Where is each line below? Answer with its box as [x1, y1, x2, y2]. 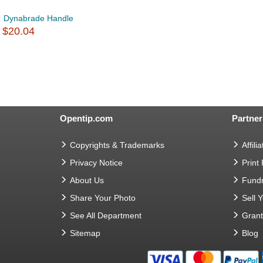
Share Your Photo [70, 193, 136, 203]
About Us [70, 176, 104, 186]
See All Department [70, 211, 141, 221]
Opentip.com [60, 113, 113, 124]
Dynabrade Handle [4, 14, 73, 23]
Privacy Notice [70, 158, 123, 168]
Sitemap [70, 228, 100, 238]
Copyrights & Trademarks [70, 140, 164, 150]
